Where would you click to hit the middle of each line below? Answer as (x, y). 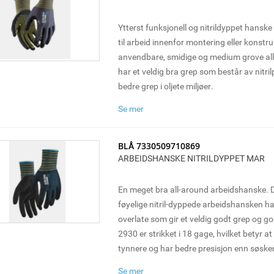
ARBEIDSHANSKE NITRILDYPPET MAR (191, 158)
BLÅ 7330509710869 (159, 146)
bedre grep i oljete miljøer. (165, 86)
